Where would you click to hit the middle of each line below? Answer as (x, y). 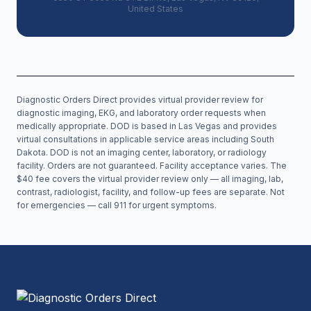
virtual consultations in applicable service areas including (134, 139)
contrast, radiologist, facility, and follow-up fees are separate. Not (151, 192)
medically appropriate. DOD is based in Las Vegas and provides (147, 126)
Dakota (31, 152)
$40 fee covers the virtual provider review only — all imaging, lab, (150, 179)
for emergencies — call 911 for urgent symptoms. (117, 205)
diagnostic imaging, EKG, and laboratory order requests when (141, 113)
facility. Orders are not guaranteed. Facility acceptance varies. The (152, 166)
